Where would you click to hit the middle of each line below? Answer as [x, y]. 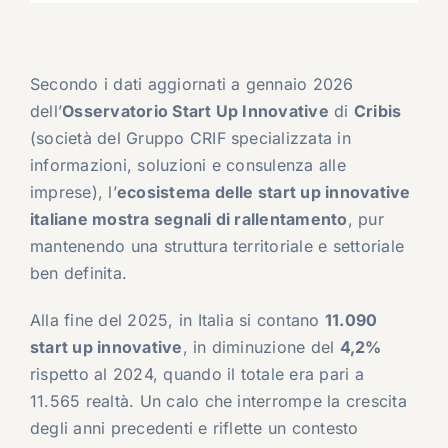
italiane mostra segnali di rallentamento [188, 219]
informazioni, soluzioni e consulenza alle [187, 165]
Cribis [377, 111]
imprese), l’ [73, 192]
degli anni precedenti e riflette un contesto [194, 428]
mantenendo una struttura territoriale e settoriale [216, 246]
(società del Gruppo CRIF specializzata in [190, 138]
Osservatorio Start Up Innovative [195, 111]
